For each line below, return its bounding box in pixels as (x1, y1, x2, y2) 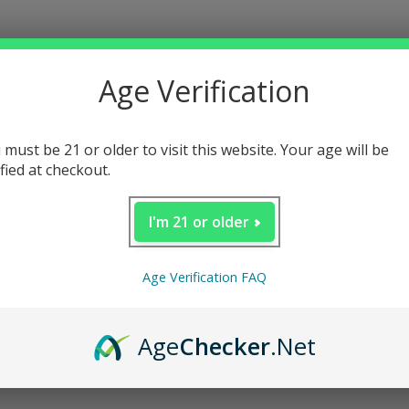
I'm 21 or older (149, 211, 250, 232)
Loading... (176, 352, 233, 370)
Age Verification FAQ (142, 268, 267, 287)
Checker (178, 330, 270, 363)
